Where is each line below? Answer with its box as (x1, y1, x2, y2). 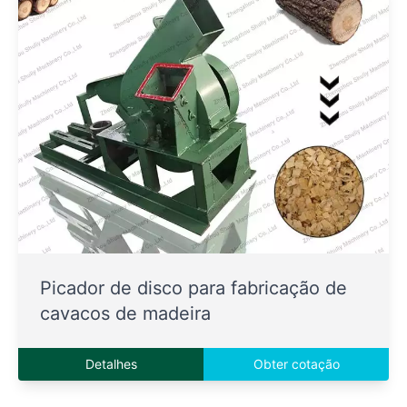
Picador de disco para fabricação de (40, 277, 347, 299)
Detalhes (84, 356, 137, 372)
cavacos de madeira (40, 303, 211, 324)
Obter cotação (253, 356, 340, 372)
